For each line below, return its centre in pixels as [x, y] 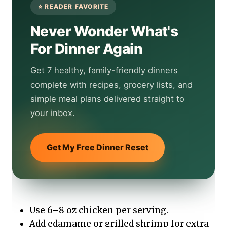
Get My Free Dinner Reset [98, 148]
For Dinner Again [87, 49]
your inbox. [53, 113]
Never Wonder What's [104, 32]
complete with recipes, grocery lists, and [111, 85]
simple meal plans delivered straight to [107, 99]
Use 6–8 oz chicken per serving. [99, 211]
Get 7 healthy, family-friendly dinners [104, 71]
